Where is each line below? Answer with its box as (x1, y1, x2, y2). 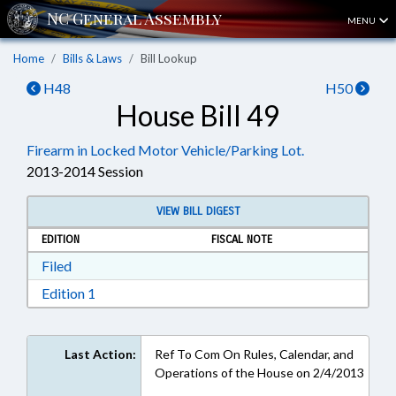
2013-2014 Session (27, 163, 143, 179)
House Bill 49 (116, 98, 280, 133)
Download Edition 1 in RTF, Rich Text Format (95, 284, 364, 301)
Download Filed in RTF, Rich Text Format (71, 256, 316, 273)
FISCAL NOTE (211, 232, 272, 247)
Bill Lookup (141, 51, 197, 65)
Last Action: (64, 346, 136, 362)
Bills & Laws (63, 51, 122, 65)
